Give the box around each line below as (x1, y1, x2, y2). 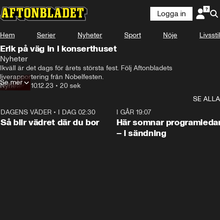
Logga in (157, 9, 186, 18)
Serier (37, 31, 55, 39)
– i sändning (116, 128, 166, 138)
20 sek (60, 82, 81, 90)
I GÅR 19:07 (116, 108, 151, 116)
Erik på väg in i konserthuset (61, 43, 117, 54)
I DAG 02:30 (58, 108, 95, 116)
